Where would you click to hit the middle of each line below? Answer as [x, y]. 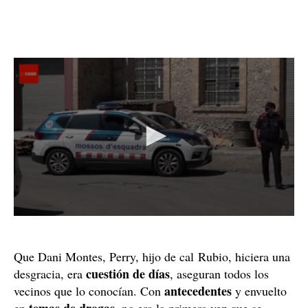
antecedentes [198, 290]
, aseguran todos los [219, 273]
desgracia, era [50, 273]
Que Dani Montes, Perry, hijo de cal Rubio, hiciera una [152, 256]
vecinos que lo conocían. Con [89, 290]
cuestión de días [128, 273]
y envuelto [259, 290]
